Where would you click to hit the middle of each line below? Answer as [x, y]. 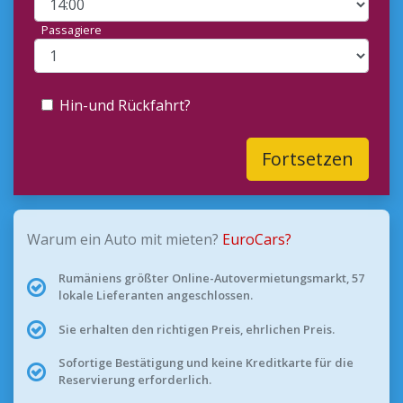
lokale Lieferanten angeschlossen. [155, 295]
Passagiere [72, 30]
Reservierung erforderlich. [134, 380]
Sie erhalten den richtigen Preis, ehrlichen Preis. [196, 329]
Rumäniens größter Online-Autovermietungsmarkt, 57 [211, 278]
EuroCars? [257, 239]
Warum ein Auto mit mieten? [125, 239]
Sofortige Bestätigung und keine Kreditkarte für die [206, 363]
